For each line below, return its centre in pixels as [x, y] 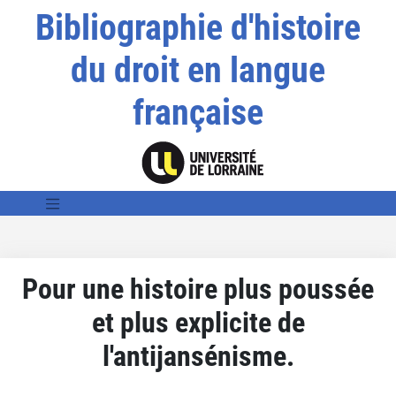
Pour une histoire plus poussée [198, 289]
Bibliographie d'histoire [198, 28]
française [198, 113]
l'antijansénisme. [198, 356]
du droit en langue [198, 70]
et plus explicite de [198, 322]
